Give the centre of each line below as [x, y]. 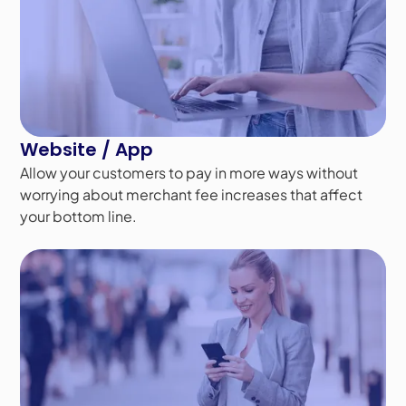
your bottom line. [79, 216]
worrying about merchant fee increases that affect [192, 194]
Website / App [87, 149]
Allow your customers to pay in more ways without [189, 172]
